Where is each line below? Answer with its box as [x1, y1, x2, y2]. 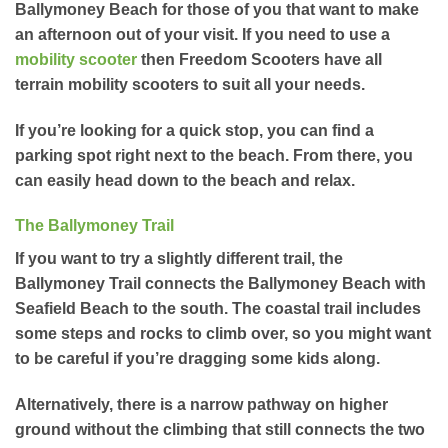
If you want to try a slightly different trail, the [15, 250, 343, 268]
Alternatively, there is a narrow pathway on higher [15, 396, 388, 414]
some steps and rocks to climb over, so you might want [15, 325, 431, 343]
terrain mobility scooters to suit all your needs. [15, 75, 365, 93]
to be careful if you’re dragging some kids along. [15, 350, 380, 368]
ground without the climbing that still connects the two [15, 421, 425, 439]
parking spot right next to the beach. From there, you [15, 146, 413, 164]
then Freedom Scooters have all [137, 50, 382, 68]
